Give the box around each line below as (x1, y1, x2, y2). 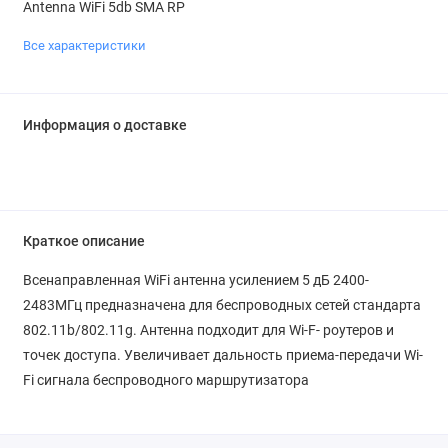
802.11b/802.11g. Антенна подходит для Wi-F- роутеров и (22, 322, 394, 339)
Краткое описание (22, 233, 145, 251)
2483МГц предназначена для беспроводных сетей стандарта (22, 297, 421, 314)
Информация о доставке (22, 116, 187, 134)
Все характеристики (22, 37, 146, 53)
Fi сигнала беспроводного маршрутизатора (22, 372, 309, 389)
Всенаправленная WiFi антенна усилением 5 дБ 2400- (22, 272, 369, 289)
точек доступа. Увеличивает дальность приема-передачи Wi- (22, 347, 423, 364)
